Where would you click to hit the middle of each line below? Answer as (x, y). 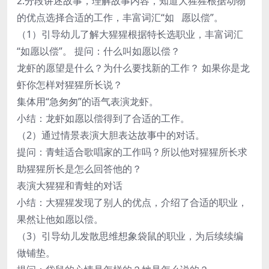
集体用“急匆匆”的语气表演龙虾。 (88, 101)
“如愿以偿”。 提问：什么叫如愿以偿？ (98, 51)
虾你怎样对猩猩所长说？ (70, 84)
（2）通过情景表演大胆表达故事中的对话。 (111, 135)
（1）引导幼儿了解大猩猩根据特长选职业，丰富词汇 (130, 34)
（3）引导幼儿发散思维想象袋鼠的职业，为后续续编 (130, 236)
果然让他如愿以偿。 (60, 219)
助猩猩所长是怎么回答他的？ (79, 168)
